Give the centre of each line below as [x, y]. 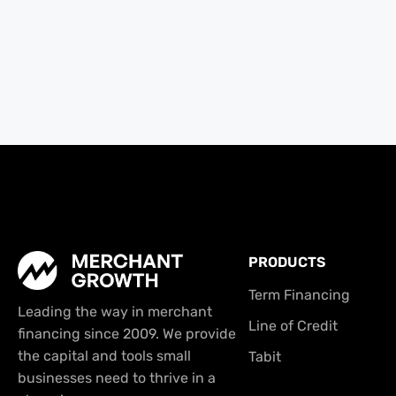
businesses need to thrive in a [117, 378]
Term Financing [299, 294]
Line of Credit [293, 325]
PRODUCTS [286, 262]
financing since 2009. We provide [127, 334]
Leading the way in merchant [115, 312]
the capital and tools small [104, 356]
